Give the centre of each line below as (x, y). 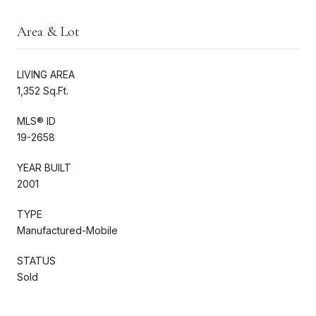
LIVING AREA (46, 74)
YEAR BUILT (44, 167)
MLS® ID (36, 121)
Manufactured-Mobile (67, 230)
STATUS (36, 260)
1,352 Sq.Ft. (43, 90)
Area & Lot (48, 31)
